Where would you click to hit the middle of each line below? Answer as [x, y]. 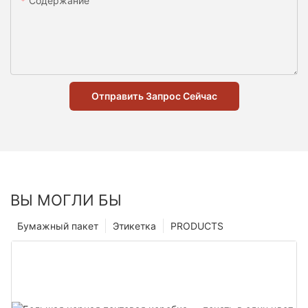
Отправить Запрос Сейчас [154, 96]
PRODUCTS [197, 226]
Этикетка [134, 226]
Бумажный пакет [58, 226]
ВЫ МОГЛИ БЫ [66, 200]
